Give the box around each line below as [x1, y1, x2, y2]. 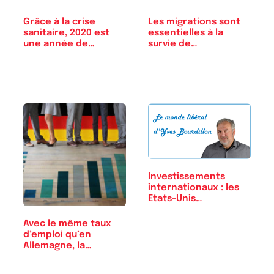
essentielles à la [148, 28, 223, 39]
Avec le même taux [23, 218, 111, 229]
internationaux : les [148, 182, 239, 193]
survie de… [148, 39, 198, 50]
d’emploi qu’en [23, 229, 91, 240]
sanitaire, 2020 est [23, 28, 109, 39]
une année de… [23, 39, 95, 50]
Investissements [148, 171, 225, 182]
